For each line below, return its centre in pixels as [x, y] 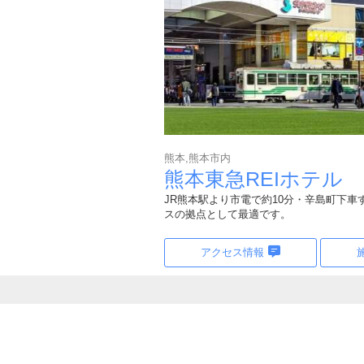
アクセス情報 [232, 252]
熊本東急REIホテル [253, 179]
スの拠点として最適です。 [227, 214]
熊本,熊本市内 [197, 158]
